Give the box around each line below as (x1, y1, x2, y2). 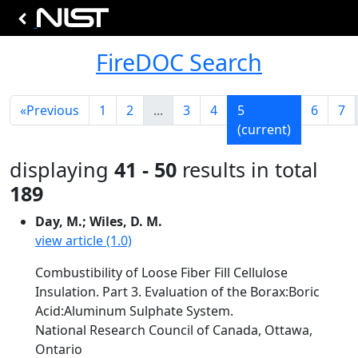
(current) (237, 121, 291, 138)
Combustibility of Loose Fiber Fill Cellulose (35, 264, 288, 281)
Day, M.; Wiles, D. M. (35, 213, 162, 230)
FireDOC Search (96, 46, 262, 78)
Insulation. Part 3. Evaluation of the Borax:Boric (35, 283, 320, 300)
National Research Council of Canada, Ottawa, (35, 321, 312, 339)
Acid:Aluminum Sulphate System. (35, 302, 233, 320)
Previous (26, 101, 79, 119)
